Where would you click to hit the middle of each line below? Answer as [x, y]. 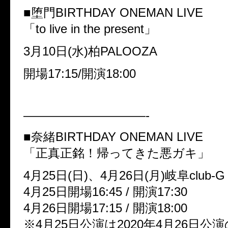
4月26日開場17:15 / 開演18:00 [105, 208]
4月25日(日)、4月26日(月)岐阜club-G [124, 176]
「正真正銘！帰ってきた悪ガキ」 [117, 153]
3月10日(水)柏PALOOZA [90, 51]
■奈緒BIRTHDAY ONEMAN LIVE [113, 137]
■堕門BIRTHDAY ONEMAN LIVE [113, 13]
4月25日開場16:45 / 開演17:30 [105, 192]
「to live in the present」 [90, 29]
